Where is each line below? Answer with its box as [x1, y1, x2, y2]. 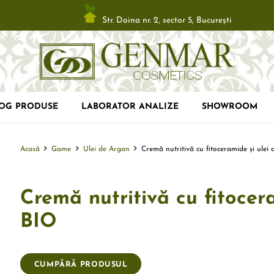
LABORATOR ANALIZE [81, 102, 179, 111]
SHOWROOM [201, 102, 257, 111]
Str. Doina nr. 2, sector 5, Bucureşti [102, 15, 232, 25]
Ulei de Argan [83, 146, 130, 153]
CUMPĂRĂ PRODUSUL [34, 261, 128, 268]
